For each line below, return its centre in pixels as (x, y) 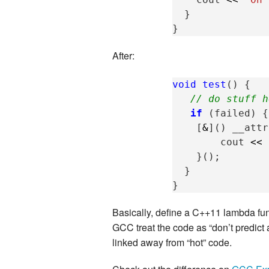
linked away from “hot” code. (172, 243)
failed (233, 113)
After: (123, 56)
